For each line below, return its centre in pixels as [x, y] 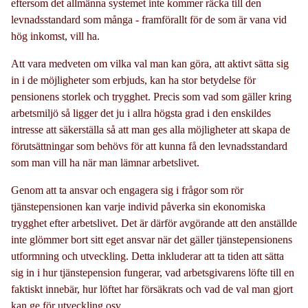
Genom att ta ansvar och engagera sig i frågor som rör [127, 190]
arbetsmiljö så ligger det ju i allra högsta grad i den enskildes [141, 113]
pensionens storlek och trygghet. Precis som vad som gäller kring [151, 96]
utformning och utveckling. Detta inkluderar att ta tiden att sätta [147, 256]
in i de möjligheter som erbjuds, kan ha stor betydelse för [133, 80]
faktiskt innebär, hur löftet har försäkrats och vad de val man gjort [152, 289]
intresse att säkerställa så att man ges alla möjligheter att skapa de [151, 129]
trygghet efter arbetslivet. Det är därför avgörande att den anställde [154, 223]
